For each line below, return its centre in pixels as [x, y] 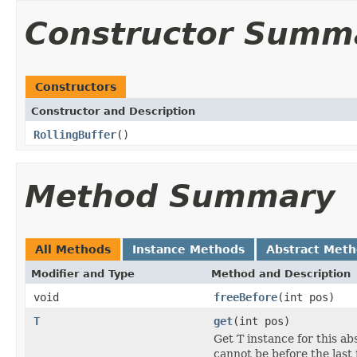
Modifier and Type [83, 273]
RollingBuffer [75, 134]
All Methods [73, 249]
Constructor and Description [113, 111]
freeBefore [245, 297]
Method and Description [281, 273]
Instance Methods [188, 249]
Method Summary [180, 196]
